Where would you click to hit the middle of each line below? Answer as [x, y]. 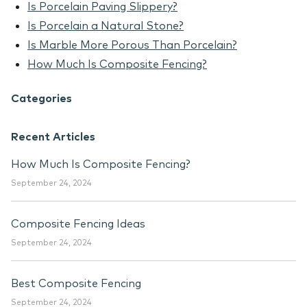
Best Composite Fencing [76, 283]
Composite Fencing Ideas [78, 224]
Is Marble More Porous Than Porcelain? [132, 45]
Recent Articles [53, 137]
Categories [41, 98]
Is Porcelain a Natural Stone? [106, 26]
